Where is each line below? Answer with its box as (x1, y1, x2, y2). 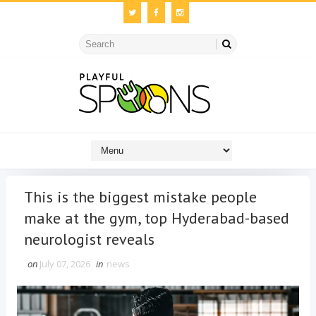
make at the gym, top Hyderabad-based (23, 208, 289, 228)
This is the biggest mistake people (23, 187, 257, 207)
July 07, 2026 (39, 257, 90, 270)
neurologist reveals (23, 229, 154, 249)
